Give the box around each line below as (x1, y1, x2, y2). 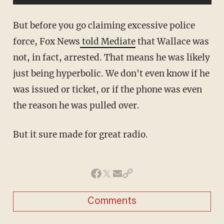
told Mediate (79, 35, 135, 47)
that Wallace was (135, 35, 209, 47)
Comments (87, 196, 136, 206)
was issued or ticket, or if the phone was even (12, 83, 202, 95)
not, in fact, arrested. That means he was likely (12, 51, 210, 63)
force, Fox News (12, 35, 80, 47)
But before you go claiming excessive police (12, 19, 195, 31)
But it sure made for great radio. (12, 128, 148, 140)
